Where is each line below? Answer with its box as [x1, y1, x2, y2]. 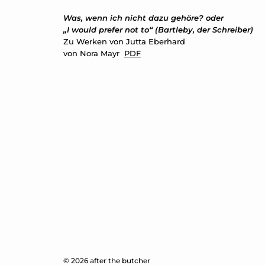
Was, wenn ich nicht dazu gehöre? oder [63, 13, 224, 22]
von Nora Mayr [63, 49, 124, 58]
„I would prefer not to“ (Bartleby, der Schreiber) [63, 25, 253, 34]
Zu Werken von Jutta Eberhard [63, 37, 185, 46]
